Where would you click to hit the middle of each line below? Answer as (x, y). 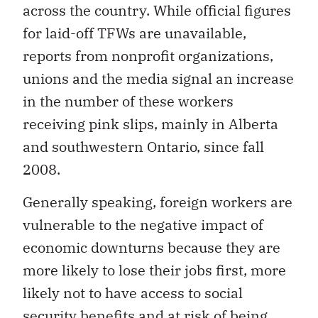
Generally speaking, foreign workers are (158, 202)
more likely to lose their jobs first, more (154, 270)
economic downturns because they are (152, 248)
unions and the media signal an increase (158, 78)
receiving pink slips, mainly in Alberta (150, 124)
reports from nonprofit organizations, (148, 55)
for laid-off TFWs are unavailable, (135, 33)
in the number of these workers (128, 101)
